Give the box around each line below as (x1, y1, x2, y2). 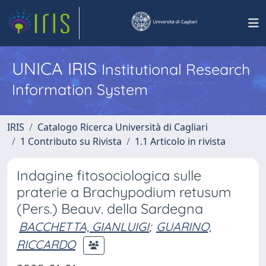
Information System (12, 80, 148, 99)
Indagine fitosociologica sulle (17, 167, 201, 184)
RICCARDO (17, 236, 75, 252)
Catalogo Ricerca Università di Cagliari (37, 121, 208, 134)
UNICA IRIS (12, 58, 102, 79)
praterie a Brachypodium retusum (17, 183, 231, 201)
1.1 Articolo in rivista (135, 135, 226, 148)
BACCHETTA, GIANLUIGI (19, 219, 149, 234)
